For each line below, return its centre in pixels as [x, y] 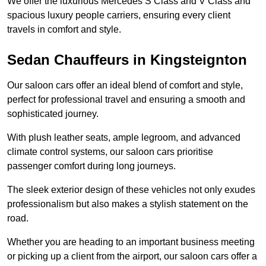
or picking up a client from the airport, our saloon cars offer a [132, 256]
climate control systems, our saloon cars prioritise [110, 152]
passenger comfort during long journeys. [91, 166]
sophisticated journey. [53, 114]
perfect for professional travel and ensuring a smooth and [126, 100]
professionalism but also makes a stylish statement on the [128, 204]
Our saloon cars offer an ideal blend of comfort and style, [125, 85]
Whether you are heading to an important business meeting [131, 242]
